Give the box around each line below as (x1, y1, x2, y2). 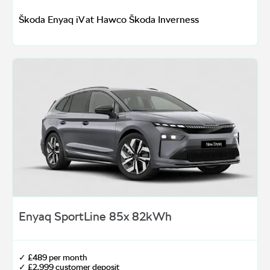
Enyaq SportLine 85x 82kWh (19, 209, 172, 224)
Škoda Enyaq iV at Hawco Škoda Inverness (19, 13, 199, 25)
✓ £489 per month (19, 252, 87, 262)
